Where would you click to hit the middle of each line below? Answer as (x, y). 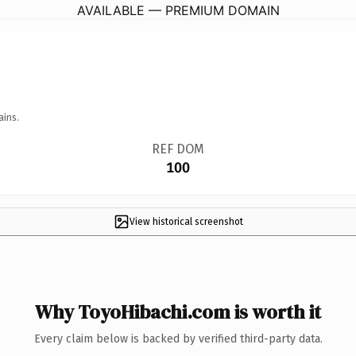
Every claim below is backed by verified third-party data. (178, 339)
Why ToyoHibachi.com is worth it (178, 311)
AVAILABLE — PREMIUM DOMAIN (178, 10)
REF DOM (178, 149)
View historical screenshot (186, 221)
